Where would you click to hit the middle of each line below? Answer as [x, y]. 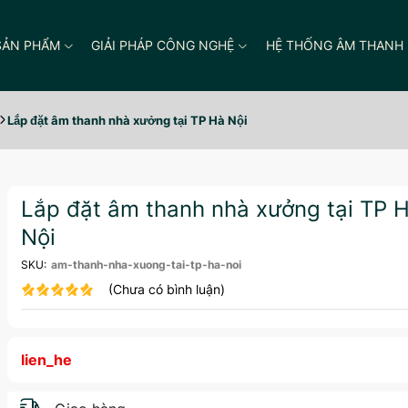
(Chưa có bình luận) [166, 289]
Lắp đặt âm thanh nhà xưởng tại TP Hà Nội [127, 120]
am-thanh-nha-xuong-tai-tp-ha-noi [146, 265]
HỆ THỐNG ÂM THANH [334, 45]
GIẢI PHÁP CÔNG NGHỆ [163, 45]
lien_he [46, 360]
